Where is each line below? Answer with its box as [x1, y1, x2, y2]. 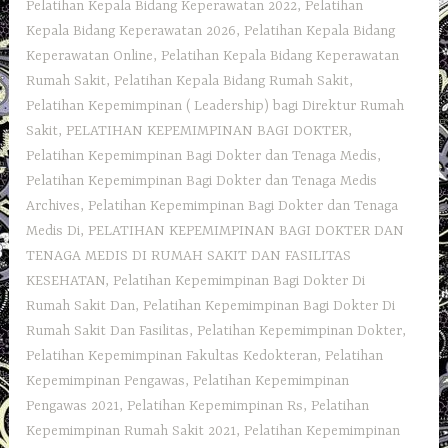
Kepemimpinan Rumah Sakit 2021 [26, 422, 237, 439]
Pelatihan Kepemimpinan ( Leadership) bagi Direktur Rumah [26, 97, 405, 114]
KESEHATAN [26, 272, 106, 289]
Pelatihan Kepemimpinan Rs [127, 397, 304, 414]
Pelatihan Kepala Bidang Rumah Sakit [114, 72, 350, 89]
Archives [26, 197, 81, 214]
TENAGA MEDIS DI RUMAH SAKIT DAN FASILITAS [26, 247, 352, 264]
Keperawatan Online [26, 47, 154, 64]
